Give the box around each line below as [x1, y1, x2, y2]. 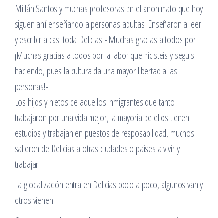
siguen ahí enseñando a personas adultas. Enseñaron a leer [15, 18, 201, 31]
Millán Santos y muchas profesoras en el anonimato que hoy [15, 2, 203, 15]
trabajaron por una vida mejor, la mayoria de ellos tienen [15, 111, 189, 124]
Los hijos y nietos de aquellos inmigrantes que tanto [15, 95, 175, 109]
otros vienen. [15, 194, 54, 207]
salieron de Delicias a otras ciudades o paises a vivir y [15, 142, 180, 155]
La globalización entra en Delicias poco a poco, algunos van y [15, 178, 203, 191]
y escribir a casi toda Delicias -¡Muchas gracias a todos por [15, 33, 196, 46]
